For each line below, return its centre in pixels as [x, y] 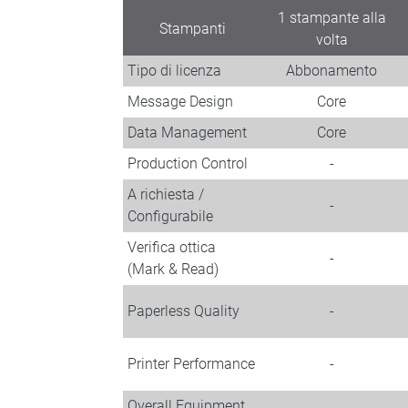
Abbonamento [331, 71]
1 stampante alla [331, 18]
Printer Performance [191, 364]
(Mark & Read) [173, 269]
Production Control [187, 163]
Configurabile [170, 216]
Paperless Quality [183, 311]
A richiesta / [165, 194]
